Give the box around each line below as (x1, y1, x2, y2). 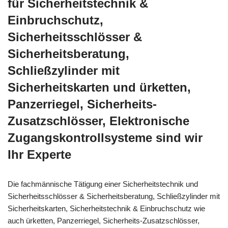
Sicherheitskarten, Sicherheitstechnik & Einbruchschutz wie (8, 204, 205, 213)
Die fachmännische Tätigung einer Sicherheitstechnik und (8, 180, 198, 189)
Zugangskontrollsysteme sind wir (8, 131, 203, 145)
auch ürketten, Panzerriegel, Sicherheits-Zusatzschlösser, (8, 216, 199, 225)
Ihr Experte (8, 148, 71, 162)
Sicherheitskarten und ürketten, (8, 80, 191, 95)
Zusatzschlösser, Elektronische (8, 114, 189, 128)
